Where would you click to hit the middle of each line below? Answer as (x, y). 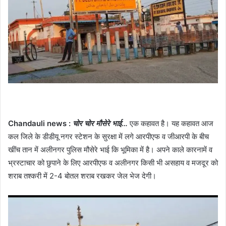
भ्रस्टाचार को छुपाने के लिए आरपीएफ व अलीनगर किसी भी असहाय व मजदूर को (113, 163)
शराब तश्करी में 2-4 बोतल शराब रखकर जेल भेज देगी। (82, 176)
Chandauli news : (39, 124)
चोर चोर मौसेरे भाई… (100, 124)
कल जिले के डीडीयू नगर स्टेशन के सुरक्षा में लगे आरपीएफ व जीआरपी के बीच (108, 137)
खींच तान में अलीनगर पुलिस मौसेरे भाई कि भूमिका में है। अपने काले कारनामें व (110, 150)
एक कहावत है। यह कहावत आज (171, 124)
